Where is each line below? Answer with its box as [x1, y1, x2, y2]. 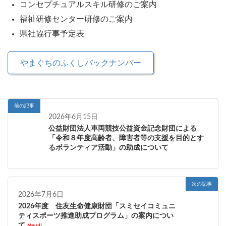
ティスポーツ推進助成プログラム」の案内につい [18, 212, 174, 220]
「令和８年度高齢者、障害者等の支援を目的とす [48, 134, 204, 142]
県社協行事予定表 [20, 30, 84, 38]
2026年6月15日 [48, 113, 98, 121]
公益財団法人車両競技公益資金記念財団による [48, 125, 197, 132]
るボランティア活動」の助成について [48, 144, 168, 151]
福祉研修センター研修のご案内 [20, 15, 133, 24]
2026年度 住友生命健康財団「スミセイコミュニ [18, 203, 176, 210]
